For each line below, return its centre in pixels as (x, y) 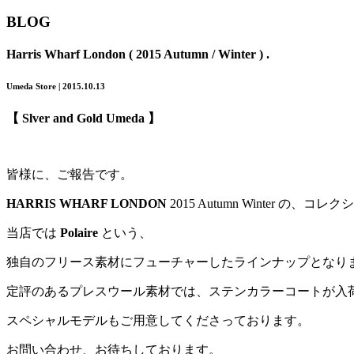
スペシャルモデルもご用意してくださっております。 (158, 320)
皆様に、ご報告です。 (70, 174)
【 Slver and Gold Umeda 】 (83, 118)
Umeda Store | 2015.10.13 (56, 86)
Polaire (79, 232)
